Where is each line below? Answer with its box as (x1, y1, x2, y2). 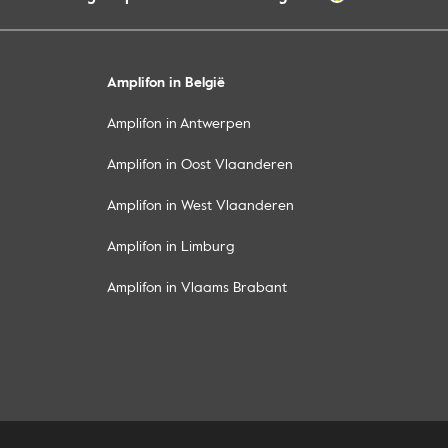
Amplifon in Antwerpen (107, 112, 251, 134)
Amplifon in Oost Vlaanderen (107, 153, 293, 175)
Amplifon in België (107, 71, 225, 93)
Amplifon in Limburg (107, 235, 234, 257)
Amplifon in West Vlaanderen (107, 194, 294, 216)
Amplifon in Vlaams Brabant (107, 276, 287, 298)
